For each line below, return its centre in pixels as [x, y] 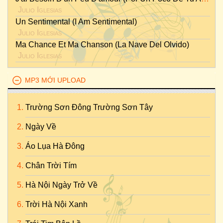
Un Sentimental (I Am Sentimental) [76, 22]
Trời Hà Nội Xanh [56, 204]
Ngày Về [41, 127]
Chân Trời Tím [51, 166]
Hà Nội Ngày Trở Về [61, 185]
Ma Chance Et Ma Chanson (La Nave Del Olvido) [102, 45]
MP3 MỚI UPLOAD [55, 80]
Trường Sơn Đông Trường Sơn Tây [89, 107]
